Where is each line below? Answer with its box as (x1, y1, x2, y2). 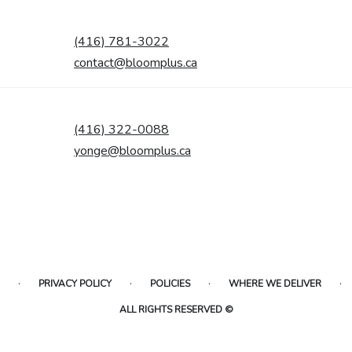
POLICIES (149, 277, 190, 290)
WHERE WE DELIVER (228, 277, 321, 290)
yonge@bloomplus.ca (74, 141, 191, 159)
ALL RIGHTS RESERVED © (119, 302, 233, 316)
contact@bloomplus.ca (74, 53, 197, 71)
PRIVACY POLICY (38, 277, 112, 290)
